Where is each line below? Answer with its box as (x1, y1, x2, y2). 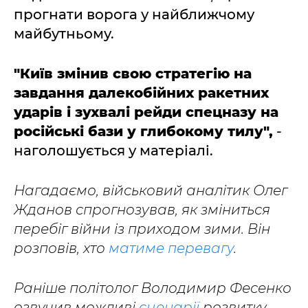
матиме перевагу (109, 240, 234, 256)
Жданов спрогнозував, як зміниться (14, 201, 270, 218)
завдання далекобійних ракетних (14, 85, 269, 101)
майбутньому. (14, 25, 114, 42)
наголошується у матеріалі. (14, 142, 213, 159)
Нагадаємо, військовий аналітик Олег (14, 182, 287, 199)
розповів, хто (14, 240, 109, 256)
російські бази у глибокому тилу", (14, 123, 273, 140)
